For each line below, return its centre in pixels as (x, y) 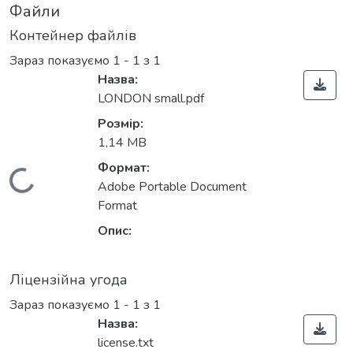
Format (117, 205)
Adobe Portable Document (172, 186)
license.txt (126, 342)
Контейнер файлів (73, 35)
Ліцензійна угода (69, 279)
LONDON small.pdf (151, 98)
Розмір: (121, 123)
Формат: (124, 167)
